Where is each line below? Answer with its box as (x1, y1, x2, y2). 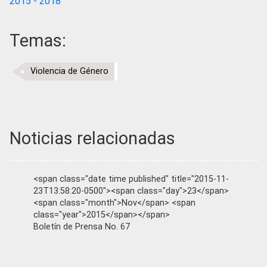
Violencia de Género (30, 66, 108, 77)
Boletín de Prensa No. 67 (33, 222, 130, 232)
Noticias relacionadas (10, 128, 175, 149)
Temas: (10, 30, 66, 51)
